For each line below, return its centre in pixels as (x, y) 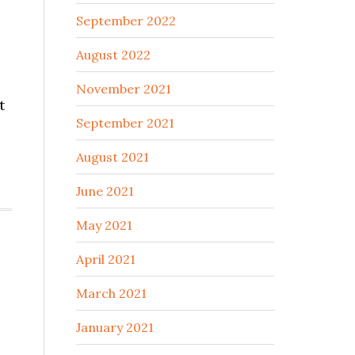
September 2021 (125, 123)
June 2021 (105, 191)
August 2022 (113, 55)
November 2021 (124, 89)
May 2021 (104, 225)
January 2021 (115, 327)
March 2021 (111, 293)
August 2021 (113, 157)
